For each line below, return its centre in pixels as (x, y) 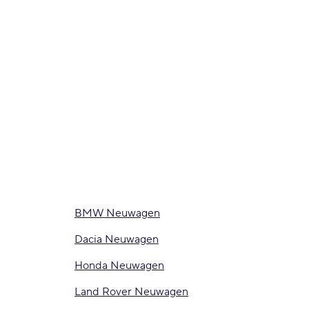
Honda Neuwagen (119, 266)
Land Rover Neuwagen (131, 292)
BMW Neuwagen (117, 213)
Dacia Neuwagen (117, 239)
